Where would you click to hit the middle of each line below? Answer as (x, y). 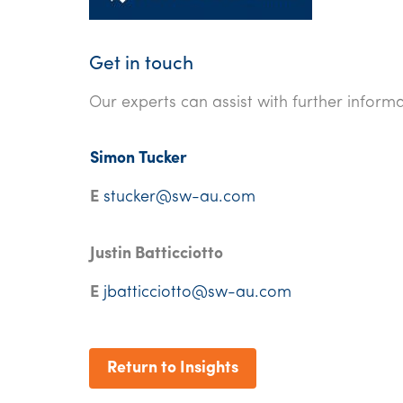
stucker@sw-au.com (179, 197)
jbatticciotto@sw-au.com (197, 293)
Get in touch (141, 64)
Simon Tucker (139, 159)
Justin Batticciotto (157, 254)
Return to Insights (173, 368)
